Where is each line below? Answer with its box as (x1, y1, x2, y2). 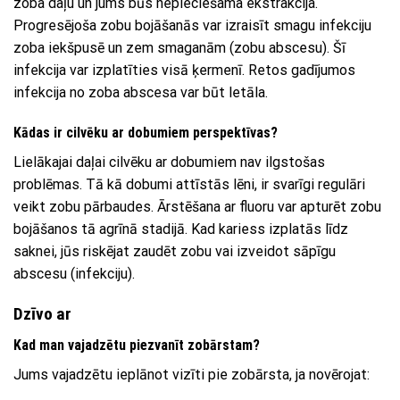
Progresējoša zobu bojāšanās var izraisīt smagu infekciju (13, 16, 371, 34)
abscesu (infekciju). (13, 265, 135, 283)
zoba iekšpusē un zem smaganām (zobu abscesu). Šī (13, 38, 346, 56)
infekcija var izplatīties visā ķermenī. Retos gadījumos (13, 61, 355, 79)
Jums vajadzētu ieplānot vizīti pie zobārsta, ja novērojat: (13, 365, 370, 383)
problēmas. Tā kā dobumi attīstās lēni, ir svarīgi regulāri (13, 176, 365, 194)
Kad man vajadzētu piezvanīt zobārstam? (13, 336, 260, 354)
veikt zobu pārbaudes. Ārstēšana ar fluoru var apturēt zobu (13, 198, 381, 216)
